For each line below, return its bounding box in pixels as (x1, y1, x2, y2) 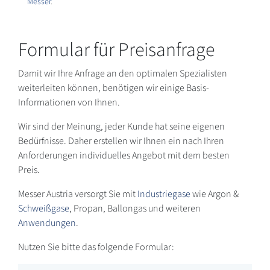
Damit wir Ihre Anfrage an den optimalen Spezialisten (18, 66, 227, 80)
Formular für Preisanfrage (18, 36, 215, 64)
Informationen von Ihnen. (18, 95, 120, 109)
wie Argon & (190, 187, 239, 201)
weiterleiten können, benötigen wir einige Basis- (18, 81, 209, 95)
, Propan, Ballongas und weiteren (69, 201, 201, 215)
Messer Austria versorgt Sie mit (18, 187, 137, 201)
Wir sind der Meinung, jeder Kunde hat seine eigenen (18, 119, 225, 133)
